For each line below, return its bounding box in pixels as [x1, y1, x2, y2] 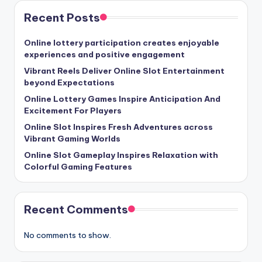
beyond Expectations [24, 77, 115, 88]
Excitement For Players [24, 105, 122, 116]
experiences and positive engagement [24, 49, 185, 60]
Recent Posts [24, 11, 100, 25]
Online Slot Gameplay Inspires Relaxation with [24, 150, 218, 161]
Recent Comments [24, 202, 128, 217]
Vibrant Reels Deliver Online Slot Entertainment [24, 65, 225, 77]
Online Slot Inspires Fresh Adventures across [24, 122, 213, 133]
